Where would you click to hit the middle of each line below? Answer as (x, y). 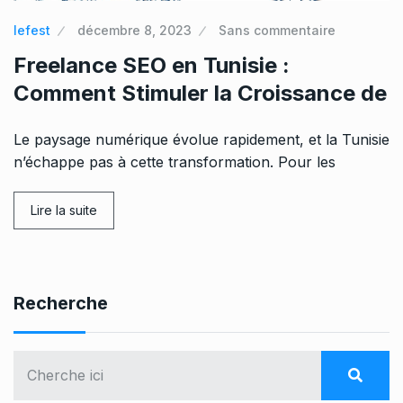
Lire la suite (64, 210)
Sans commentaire (277, 31)
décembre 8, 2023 (134, 31)
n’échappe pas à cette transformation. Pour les (175, 162)
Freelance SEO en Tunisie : (152, 66)
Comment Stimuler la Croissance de (200, 94)
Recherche (61, 304)
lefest (32, 31)
